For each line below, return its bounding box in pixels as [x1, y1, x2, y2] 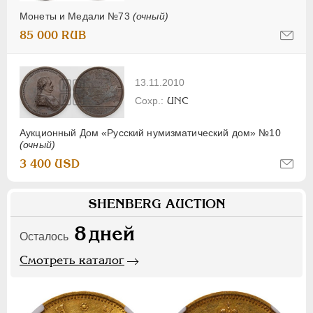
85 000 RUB [20, 28, 87, 42]
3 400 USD [20, 156, 80, 170]
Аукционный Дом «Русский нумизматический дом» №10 [20, 126, 281, 138]
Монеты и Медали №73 [20, 10, 133, 22]
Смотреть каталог [20, 252, 124, 267]
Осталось [20, 230, 68, 242]
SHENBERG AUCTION [87, 196, 226, 211]
